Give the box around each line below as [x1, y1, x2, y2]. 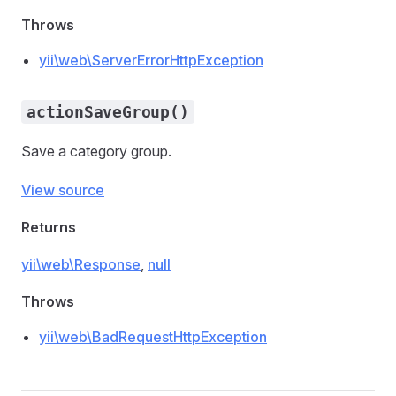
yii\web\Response [21, 255, 141, 273]
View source [21, 181, 104, 199]
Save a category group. [21, 142, 171, 160]
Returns [21, 218, 76, 236]
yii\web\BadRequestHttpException [39, 328, 267, 346]
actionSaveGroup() [27, 103, 189, 121]
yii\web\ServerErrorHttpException [39, 51, 263, 69]
